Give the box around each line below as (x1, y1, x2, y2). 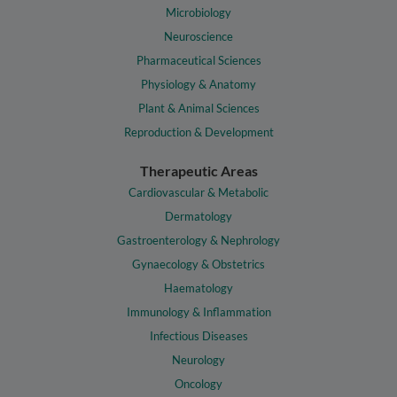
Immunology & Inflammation (126, 305, 271, 320)
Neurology (172, 353, 225, 368)
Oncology (175, 377, 222, 392)
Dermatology (165, 209, 232, 224)
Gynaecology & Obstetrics (132, 257, 265, 272)
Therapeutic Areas (139, 161, 258, 179)
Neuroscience (164, 28, 233, 43)
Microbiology (166, 4, 231, 19)
